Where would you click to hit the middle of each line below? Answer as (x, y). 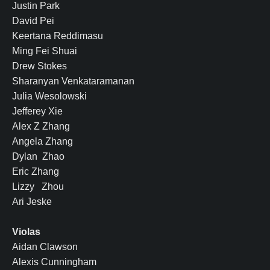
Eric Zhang (36, 172)
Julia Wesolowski (49, 96)
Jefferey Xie (37, 111)
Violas (26, 232)
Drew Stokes (39, 66)
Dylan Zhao (38, 157)
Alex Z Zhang (41, 127)
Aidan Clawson (45, 247)
